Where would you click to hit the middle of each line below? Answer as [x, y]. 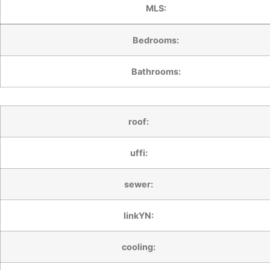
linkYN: [139, 215]
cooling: [139, 246]
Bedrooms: [156, 40]
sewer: [139, 184]
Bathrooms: [156, 71]
